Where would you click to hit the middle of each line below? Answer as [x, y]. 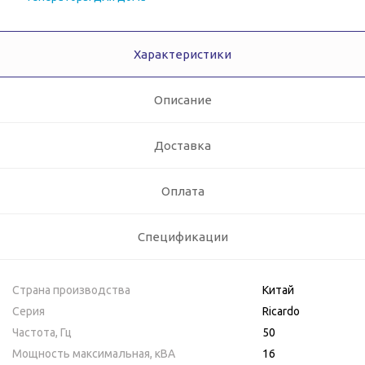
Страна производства [71, 290]
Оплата [182, 191]
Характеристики [182, 55]
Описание [182, 100]
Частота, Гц [42, 333]
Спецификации [182, 237]
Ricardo [281, 312]
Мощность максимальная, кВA [94, 354]
